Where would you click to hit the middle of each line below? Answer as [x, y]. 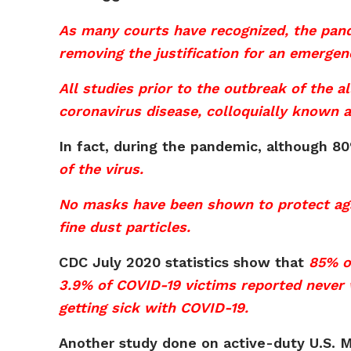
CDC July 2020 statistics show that [184, 262]
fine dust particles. [125, 227]
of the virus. [101, 169]
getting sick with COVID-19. [154, 308]
